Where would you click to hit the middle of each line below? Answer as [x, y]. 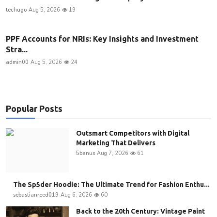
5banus [85, 154]
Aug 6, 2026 [76, 195]
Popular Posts [34, 109]
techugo [16, 10]
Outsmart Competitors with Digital [133, 133]
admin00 [17, 62]
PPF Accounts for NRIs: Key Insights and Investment [102, 39]
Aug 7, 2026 [113, 154]
